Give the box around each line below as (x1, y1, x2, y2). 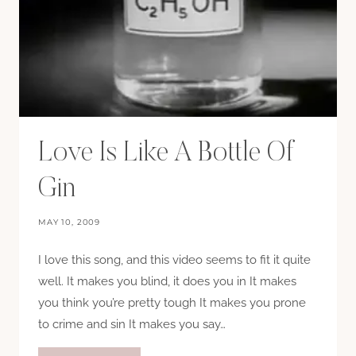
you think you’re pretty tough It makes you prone (38, 296, 306, 311)
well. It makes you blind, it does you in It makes (38, 274, 296, 289)
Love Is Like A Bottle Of (38, 140, 294, 168)
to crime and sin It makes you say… (38, 317, 226, 332)
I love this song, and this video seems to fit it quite (38, 253, 311, 268)
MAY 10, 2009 (38, 217, 101, 228)
